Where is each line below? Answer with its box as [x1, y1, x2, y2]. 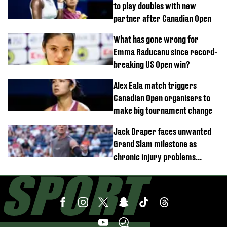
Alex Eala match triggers [113, 80, 197, 91]
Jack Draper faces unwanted [113, 126, 211, 137]
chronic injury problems [113, 151, 196, 162]
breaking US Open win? [113, 59, 190, 70]
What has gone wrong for [113, 33, 199, 45]
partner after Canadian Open [113, 13, 211, 24]
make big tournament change [113, 105, 212, 116]
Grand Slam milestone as [113, 138, 197, 149]
